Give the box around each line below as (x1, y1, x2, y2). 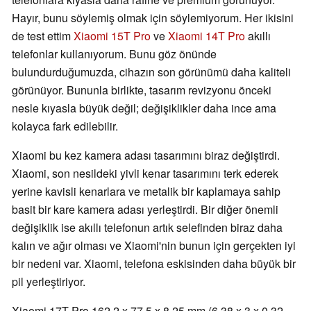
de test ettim (12, 27, 74, 44)
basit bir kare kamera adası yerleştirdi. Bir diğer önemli (12, 201, 278, 217)
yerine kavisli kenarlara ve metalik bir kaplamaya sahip (12, 183, 280, 199)
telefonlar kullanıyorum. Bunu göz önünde (12, 45, 217, 62)
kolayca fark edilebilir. (12, 117, 118, 134)
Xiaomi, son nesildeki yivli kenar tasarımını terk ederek (12, 165, 278, 181)
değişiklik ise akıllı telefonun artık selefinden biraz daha (12, 219, 283, 235)
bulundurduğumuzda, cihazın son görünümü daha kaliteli (12, 63, 291, 80)
